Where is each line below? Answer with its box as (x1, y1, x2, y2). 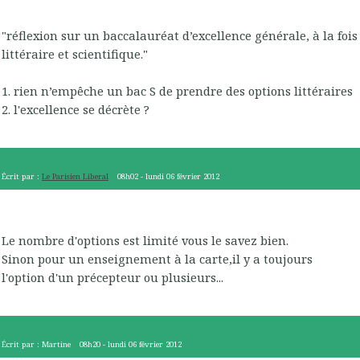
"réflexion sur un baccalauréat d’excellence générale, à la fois (2, 27, 358, 44)
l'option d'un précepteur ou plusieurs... (2, 269, 223, 286)
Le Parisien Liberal (42, 170, 108, 182)
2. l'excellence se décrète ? (2, 101, 149, 118)
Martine (42, 338, 71, 350)
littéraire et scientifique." (2, 46, 148, 63)
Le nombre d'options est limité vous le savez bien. (2, 232, 288, 249)
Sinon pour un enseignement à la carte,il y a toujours (2, 251, 313, 268)
